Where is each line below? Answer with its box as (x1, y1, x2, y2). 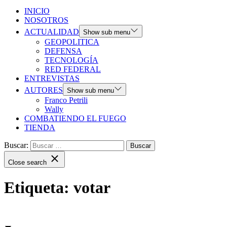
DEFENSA (45, 47, 82, 55)
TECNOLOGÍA (45, 56, 98, 64)
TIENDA (24, 123, 55, 132)
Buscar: (4, 141, 28, 149)
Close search (8, 159, 49, 166)
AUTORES (24, 86, 63, 94)
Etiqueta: (4, 178, 73, 197)
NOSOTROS (24, 16, 68, 24)
